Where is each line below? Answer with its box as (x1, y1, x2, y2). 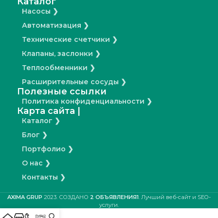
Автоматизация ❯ (22, 21, 89, 30)
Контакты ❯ (22, 173, 66, 182)
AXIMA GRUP (7, 194, 42, 201)
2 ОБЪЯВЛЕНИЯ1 (90, 194, 139, 201)
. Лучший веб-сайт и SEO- (139, 194, 211, 201)
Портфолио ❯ (22, 145, 73, 154)
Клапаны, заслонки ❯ (22, 49, 101, 58)
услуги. (99, 201, 119, 209)
